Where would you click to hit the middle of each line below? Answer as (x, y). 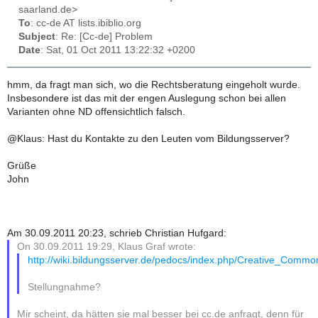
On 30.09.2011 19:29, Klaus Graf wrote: (107, 246)
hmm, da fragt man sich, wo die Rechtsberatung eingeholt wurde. (154, 84)
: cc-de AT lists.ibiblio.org (86, 23)
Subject (37, 37)
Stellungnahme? (64, 287)
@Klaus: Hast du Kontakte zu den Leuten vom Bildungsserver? (148, 138)
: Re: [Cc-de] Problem (104, 37)
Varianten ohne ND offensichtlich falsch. (96, 111)
